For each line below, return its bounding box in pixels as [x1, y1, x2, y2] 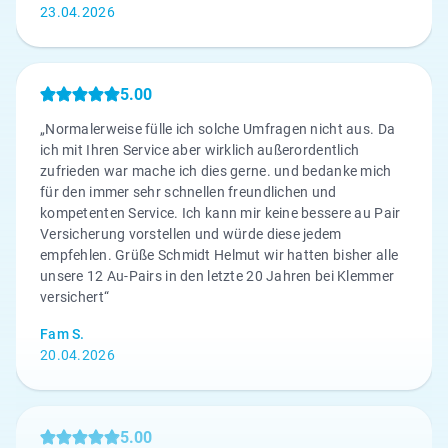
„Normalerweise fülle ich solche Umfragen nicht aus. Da [40, 121, 396, 137]
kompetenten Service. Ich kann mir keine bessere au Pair [40, 205, 401, 221]
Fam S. [40, 326, 85, 342]
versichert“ [40, 289, 110, 305]
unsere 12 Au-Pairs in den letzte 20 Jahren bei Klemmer [40, 268, 395, 284]
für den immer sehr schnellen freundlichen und [40, 184, 337, 200]
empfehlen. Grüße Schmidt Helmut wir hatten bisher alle [40, 247, 399, 263]
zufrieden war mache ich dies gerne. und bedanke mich [40, 163, 392, 179]
